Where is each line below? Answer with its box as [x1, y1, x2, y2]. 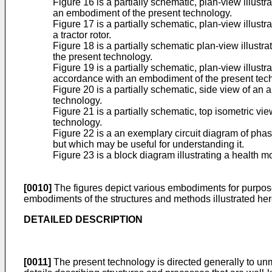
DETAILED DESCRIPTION [24, 214, 143, 225]
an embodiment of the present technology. [53, 8, 232, 18]
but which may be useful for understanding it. [53, 139, 244, 149]
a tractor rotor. [53, 30, 111, 40]
